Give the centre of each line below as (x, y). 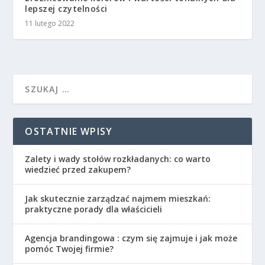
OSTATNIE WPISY (69, 131)
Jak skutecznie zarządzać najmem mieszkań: (118, 198)
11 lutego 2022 (50, 23)
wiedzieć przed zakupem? (78, 169)
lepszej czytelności (66, 8)
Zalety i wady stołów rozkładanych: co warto (118, 159)
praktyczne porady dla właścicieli (94, 209)
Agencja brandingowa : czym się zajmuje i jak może (131, 238)
